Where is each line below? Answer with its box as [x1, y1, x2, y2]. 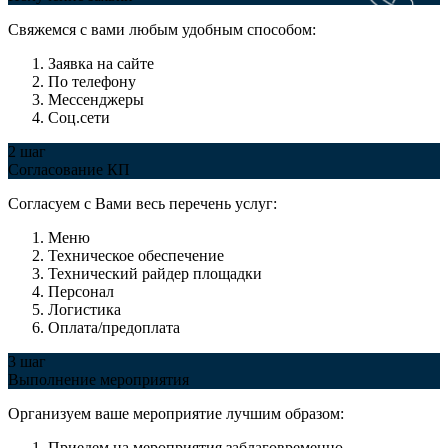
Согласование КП [8, 160, 130, 178]
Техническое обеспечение [48, 246, 224, 264]
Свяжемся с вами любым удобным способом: [8, 20, 316, 38]
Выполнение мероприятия [8, 370, 189, 388]
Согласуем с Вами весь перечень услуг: [8, 194, 277, 212]
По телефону [48, 72, 136, 90]
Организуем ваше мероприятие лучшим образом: [8, 404, 344, 422]
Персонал [48, 282, 114, 300]
